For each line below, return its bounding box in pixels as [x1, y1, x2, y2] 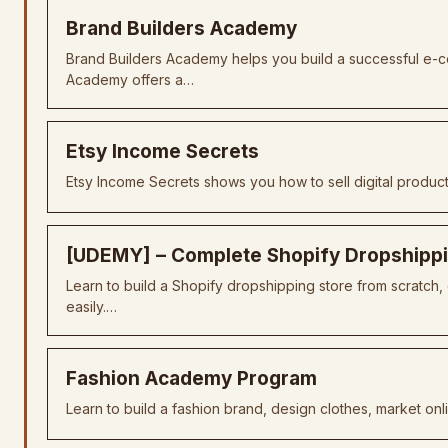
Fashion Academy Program [66, 367, 317, 390]
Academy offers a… [66, 71, 194, 88]
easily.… [66, 298, 117, 315]
